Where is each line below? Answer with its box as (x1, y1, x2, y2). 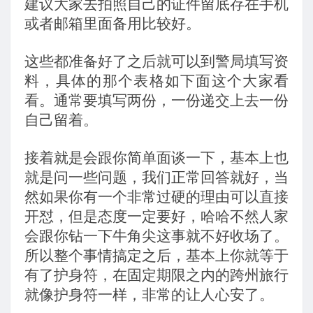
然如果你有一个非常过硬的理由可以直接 (24, 188, 289, 205)
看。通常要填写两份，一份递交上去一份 (24, 92, 289, 110)
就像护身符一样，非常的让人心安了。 (24, 286, 274, 303)
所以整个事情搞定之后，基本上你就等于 (24, 247, 289, 264)
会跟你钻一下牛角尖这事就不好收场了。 (24, 227, 289, 245)
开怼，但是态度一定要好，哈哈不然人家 (24, 208, 289, 225)
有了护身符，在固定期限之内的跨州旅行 (24, 266, 289, 284)
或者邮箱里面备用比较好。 (24, 15, 201, 33)
